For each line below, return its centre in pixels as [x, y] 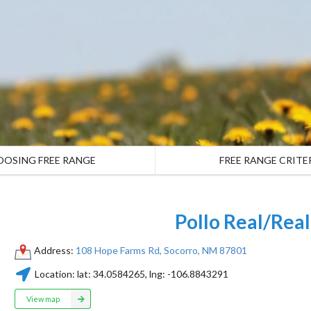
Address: [54, 251]
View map [43, 299]
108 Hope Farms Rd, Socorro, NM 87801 [161, 251]
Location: [54, 274]
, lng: [156, 274]
